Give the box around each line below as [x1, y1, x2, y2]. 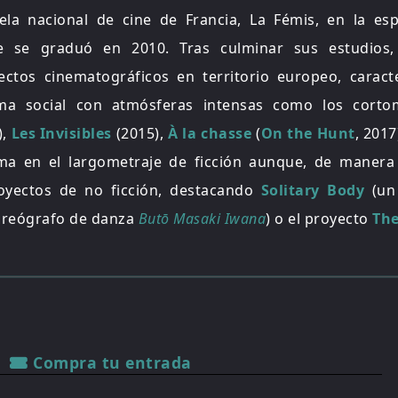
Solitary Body [260, 180, 365, 200]
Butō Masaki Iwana [138, 209, 266, 228]
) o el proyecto [266, 209, 372, 228]
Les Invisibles [11, 123, 112, 143]
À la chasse [168, 123, 252, 143]
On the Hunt [260, 123, 355, 143]
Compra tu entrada [28, 352, 192, 373]
